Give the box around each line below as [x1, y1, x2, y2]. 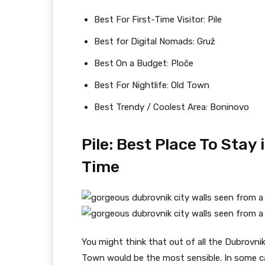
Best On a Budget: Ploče [94, 57, 193, 69]
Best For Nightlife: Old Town [94, 79, 209, 91]
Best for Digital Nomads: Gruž [94, 35, 215, 47]
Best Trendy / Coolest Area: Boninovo [94, 101, 249, 112]
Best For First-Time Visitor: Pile [94, 14, 222, 25]
